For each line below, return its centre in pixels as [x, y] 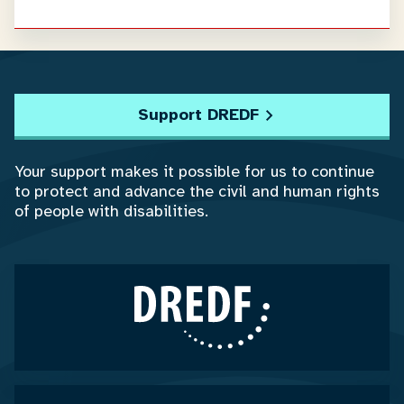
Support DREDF [198, 115]
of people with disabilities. [111, 211]
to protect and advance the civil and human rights [197, 191]
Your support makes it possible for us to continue [194, 171]
